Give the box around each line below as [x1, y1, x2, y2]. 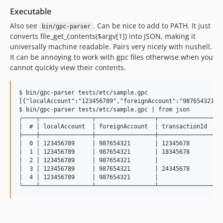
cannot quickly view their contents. [10, 63, 126, 72]
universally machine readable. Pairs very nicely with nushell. [10, 42, 212, 51]
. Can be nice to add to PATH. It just [93, 21, 211, 30]
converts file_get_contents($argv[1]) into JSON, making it [10, 31, 196, 41]
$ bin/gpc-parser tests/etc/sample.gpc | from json [19, 106, 190, 113]
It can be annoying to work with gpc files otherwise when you [10, 52, 213, 62]
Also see [10, 21, 39, 30]
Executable [10, 6, 51, 17]
